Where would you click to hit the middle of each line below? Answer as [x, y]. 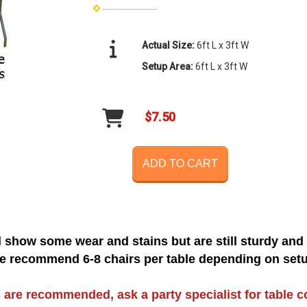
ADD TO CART [181, 163]
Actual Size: [170, 45]
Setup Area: [169, 66]
